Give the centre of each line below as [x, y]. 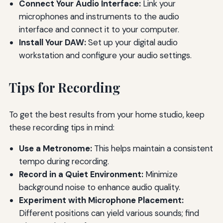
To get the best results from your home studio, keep [107, 114]
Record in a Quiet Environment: [81, 174]
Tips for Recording [64, 87]
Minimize [160, 174]
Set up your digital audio [132, 42]
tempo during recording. [64, 162]
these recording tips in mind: [61, 127]
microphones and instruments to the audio [99, 16]
